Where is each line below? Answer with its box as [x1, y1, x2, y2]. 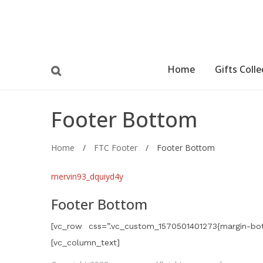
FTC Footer [94, 142, 137, 153]
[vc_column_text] [51, 238, 120, 247]
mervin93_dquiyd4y [51, 171, 123, 182]
